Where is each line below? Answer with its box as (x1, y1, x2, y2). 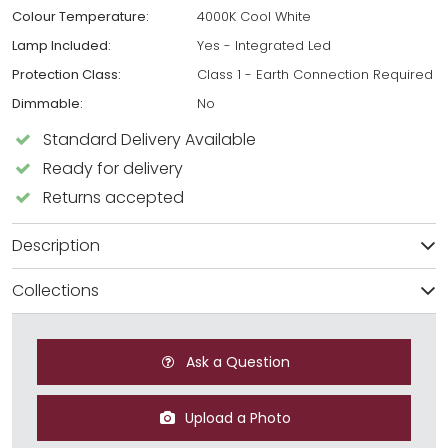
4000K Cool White (197, 6, 311, 26)
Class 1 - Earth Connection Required (197, 64, 433, 84)
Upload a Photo (185, 407, 292, 428)
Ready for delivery (43, 156, 184, 180)
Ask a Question (186, 351, 291, 372)
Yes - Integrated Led (197, 35, 331, 55)
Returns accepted (43, 185, 185, 209)
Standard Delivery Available (43, 127, 257, 151)
